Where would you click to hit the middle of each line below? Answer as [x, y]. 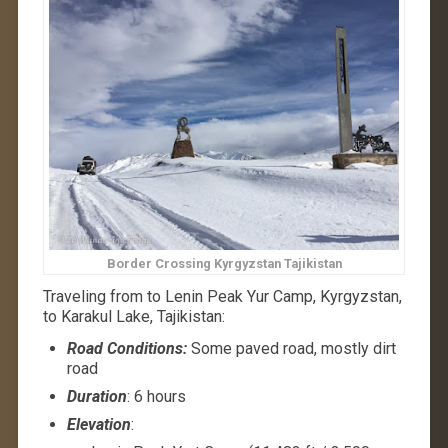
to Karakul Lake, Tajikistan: [133, 317]
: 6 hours [156, 397]
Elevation [98, 425]
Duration [96, 397]
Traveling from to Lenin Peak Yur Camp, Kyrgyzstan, [222, 297]
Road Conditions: [126, 349]
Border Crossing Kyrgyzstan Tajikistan [224, 264]
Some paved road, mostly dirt [291, 349]
